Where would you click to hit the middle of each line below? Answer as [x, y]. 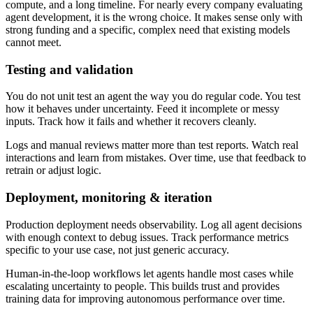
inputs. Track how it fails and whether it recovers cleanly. [131, 122]
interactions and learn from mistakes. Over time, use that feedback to [156, 158]
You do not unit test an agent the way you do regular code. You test [153, 96]
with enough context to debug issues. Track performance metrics [147, 237]
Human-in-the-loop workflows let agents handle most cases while [150, 273]
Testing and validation [70, 69]
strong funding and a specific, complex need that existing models [148, 29]
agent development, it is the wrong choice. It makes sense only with [154, 17]
